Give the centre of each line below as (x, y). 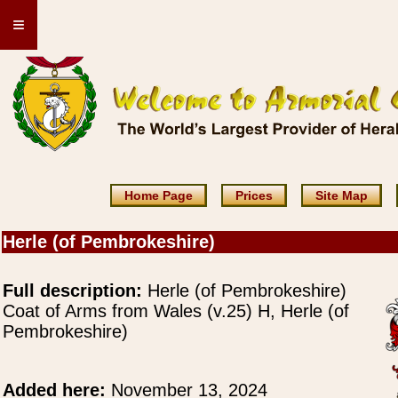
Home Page (158, 195)
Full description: (72, 291)
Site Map (341, 195)
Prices (254, 195)
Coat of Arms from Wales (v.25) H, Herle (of (176, 311)
